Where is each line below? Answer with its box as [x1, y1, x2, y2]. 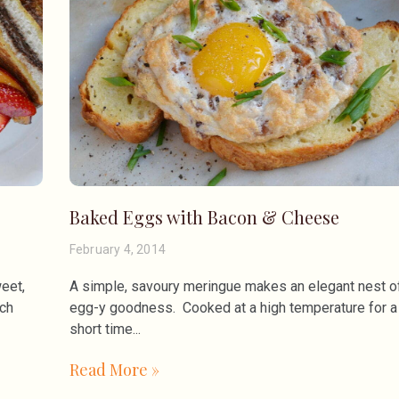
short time [69, 321, 133, 338]
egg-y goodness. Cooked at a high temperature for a [69, 299, 397, 317]
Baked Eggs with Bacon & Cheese [69, 205, 339, 230]
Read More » [69, 359, 159, 381]
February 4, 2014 [69, 242, 167, 257]
